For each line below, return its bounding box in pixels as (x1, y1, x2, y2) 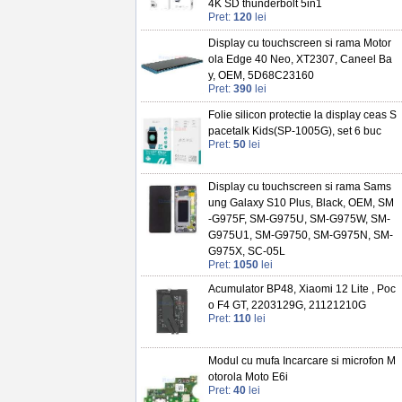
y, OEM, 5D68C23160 (208, 69, 314, 83)
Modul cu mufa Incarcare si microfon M (208, 354, 396, 368)
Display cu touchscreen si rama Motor (208, 37, 391, 50)
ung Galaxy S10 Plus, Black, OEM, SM (208, 197, 394, 210)
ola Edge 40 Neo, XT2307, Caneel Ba (208, 53, 392, 66)
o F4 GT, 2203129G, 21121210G (208, 299, 366, 312)
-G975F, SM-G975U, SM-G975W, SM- (208, 213, 390, 226)
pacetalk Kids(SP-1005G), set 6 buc (208, 125, 381, 138)
